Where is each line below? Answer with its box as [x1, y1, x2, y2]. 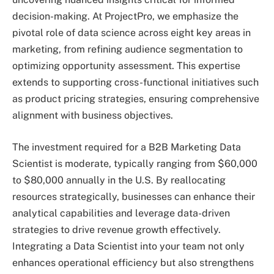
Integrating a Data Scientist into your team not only [12, 240, 245, 252]
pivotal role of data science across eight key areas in [12, 27, 251, 39]
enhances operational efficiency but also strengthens [12, 256, 254, 268]
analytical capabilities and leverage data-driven [12, 207, 230, 219]
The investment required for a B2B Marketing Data [12, 141, 241, 153]
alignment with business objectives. [12, 109, 173, 122]
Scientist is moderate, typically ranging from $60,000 [12, 157, 257, 169]
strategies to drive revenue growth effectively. [12, 223, 221, 235]
